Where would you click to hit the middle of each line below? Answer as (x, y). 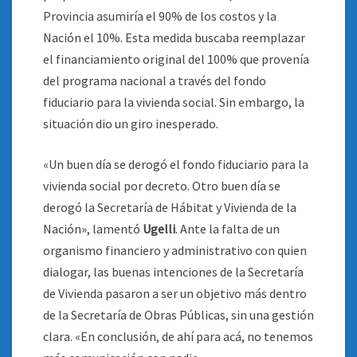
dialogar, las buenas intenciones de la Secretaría (173, 272)
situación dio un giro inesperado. (131, 124)
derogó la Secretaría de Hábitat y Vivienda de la (170, 207)
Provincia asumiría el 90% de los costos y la (160, 16)
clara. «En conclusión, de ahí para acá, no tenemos (178, 336)
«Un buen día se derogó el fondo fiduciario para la (176, 164)
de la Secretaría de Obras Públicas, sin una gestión (178, 315)
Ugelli (159, 229)
